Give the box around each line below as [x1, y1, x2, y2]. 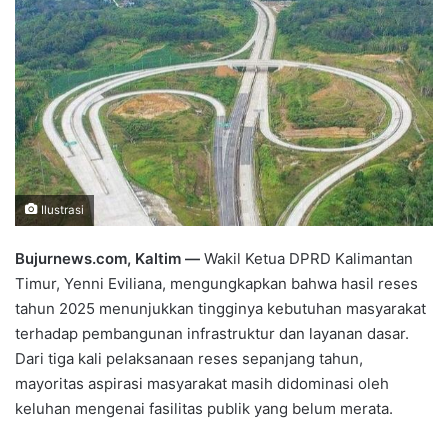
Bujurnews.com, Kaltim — [15, 249, 200, 269]
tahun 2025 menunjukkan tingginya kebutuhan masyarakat [15, 299, 426, 319]
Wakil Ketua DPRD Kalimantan [200, 249, 413, 269]
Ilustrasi [38, 203, 84, 218]
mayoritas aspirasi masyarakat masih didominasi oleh [15, 374, 389, 394]
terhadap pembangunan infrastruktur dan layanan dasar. [15, 324, 409, 344]
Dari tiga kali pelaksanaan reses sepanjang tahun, [15, 349, 363, 369]
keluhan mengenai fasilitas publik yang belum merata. [15, 399, 393, 419]
